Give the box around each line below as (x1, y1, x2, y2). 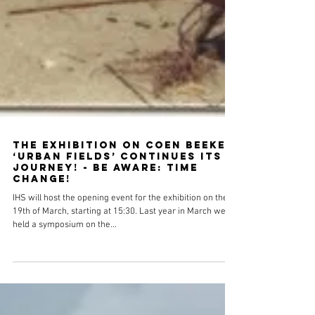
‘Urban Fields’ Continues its (13, 252, 222, 264)
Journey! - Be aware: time (13, 263, 198, 275)
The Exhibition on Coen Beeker (13, 240, 234, 252)
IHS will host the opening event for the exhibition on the (13, 294, 228, 305)
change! (13, 274, 71, 286)
